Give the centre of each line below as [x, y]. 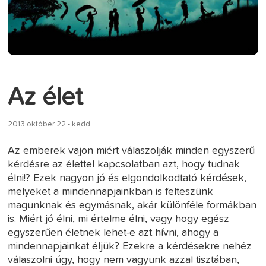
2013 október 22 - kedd [49, 125]
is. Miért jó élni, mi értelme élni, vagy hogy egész [119, 219]
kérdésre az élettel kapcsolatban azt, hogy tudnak [124, 165]
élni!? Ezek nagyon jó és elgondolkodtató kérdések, [127, 178]
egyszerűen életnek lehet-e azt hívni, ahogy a [113, 233]
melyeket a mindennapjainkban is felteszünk [111, 192]
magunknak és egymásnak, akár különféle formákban [132, 206]
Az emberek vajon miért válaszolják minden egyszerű [132, 151]
